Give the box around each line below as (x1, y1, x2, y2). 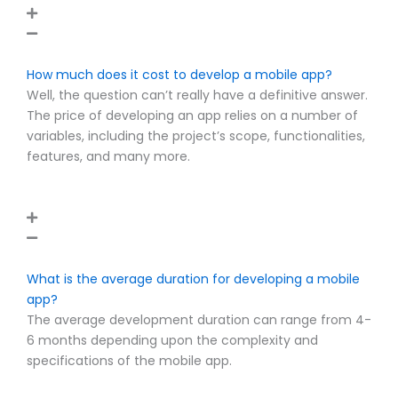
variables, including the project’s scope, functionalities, (27, 127, 365, 146)
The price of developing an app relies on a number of (27, 107, 358, 125)
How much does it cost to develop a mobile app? (27, 66, 332, 84)
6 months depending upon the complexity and (27, 330, 318, 349)
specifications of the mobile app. (27, 351, 232, 370)
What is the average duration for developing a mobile (27, 269, 360, 288)
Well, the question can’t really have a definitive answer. (27, 86, 368, 105)
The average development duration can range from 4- (27, 310, 371, 329)
